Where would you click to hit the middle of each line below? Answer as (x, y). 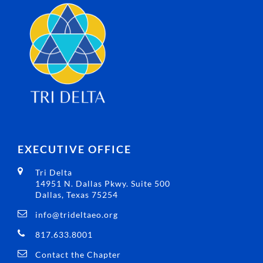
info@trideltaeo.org (77, 215)
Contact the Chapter (78, 255)
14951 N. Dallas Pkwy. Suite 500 (103, 184)
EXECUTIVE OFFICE (75, 149)
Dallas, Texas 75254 (77, 195)
